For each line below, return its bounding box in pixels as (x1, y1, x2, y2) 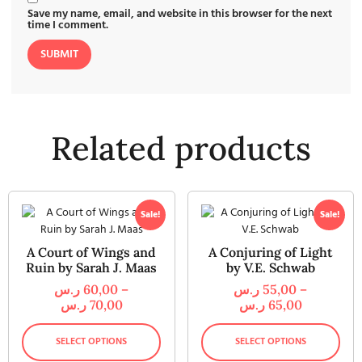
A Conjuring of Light (208, 243, 333, 260)
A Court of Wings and (27, 243, 157, 260)
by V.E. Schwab (225, 259, 315, 276)
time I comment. (27, 15, 108, 35)
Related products (51, 127, 311, 169)
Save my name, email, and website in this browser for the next (27, 4, 332, 23)
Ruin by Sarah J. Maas (26, 259, 158, 276)
